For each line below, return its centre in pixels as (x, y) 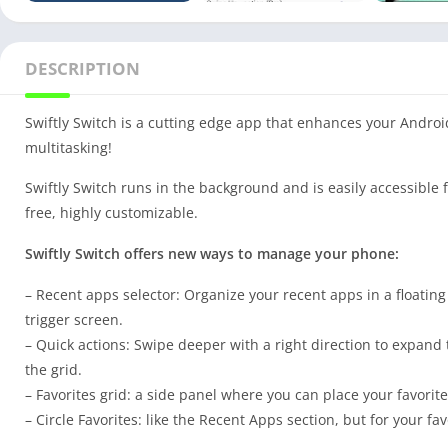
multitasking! (68, 147)
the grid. (53, 369)
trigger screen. (74, 319)
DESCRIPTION (82, 68)
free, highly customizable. (111, 212)
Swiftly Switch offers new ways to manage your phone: (212, 253)
